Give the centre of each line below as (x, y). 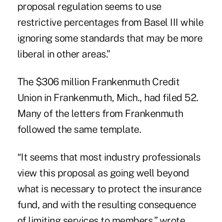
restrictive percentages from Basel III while (110, 22)
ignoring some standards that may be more (110, 38)
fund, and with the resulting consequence (107, 204)
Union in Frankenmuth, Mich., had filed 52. (108, 97)
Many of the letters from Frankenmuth (100, 113)
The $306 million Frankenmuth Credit (98, 82)
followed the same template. (79, 129)
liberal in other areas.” (64, 54)
